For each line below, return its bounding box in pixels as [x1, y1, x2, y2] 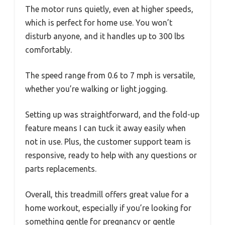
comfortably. [25, 45, 72, 54]
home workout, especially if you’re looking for [25, 203, 191, 212]
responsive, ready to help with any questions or [25, 151, 197, 160]
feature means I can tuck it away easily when [25, 124, 186, 133]
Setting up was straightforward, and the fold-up [25, 110, 199, 119]
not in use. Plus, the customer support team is [25, 137, 191, 146]
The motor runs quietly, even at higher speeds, [25, 5, 193, 14]
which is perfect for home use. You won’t [25, 18, 172, 27]
